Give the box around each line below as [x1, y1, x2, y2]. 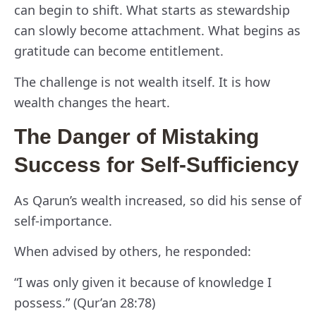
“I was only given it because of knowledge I [14, 273, 272, 291]
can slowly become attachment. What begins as [14, 22, 300, 39]
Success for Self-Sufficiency [14, 152, 299, 176]
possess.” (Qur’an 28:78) [14, 293, 155, 311]
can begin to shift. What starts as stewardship [14, 1, 290, 19]
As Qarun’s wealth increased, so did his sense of [14, 191, 301, 209]
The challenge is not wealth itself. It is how [14, 73, 270, 90]
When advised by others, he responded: [14, 243, 251, 260]
